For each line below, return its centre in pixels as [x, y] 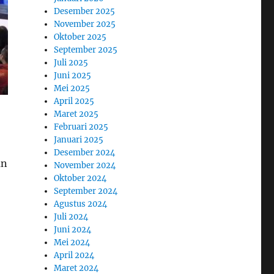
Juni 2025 [73, 75]
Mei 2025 [72, 88]
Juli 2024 [71, 217]
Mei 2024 [72, 242]
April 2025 [74, 101]
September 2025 [86, 50]
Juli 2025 [71, 62]
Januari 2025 [79, 139]
